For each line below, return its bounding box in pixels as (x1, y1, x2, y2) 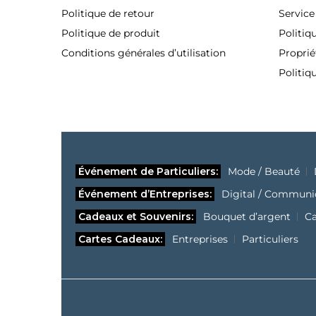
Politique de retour (61, 7, 154, 20)
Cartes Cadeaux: (78, 233, 162, 246)
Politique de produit (61, 27, 160, 40)
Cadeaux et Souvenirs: (78, 210, 193, 224)
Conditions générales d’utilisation (61, 47, 226, 60)
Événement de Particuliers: (78, 165, 218, 178)
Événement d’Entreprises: (78, 188, 212, 201)
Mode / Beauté (228, 165, 300, 178)
